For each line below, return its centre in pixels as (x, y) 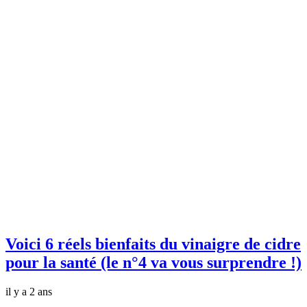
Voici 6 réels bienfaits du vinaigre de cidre (153, 244)
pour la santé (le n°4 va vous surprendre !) (153, 263)
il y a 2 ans (29, 292)
